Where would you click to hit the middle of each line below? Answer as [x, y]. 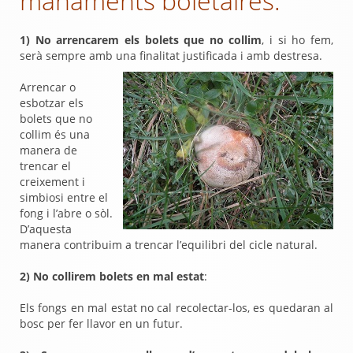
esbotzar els [52, 103]
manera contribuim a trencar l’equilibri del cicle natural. [169, 245]
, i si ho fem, [298, 40]
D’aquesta [46, 229]
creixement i [52, 182]
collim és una [55, 134]
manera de [48, 150]
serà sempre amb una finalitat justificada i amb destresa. [171, 56]
